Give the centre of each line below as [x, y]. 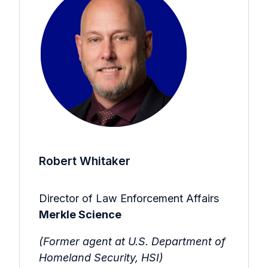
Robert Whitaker [85, 161]
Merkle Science [80, 215]
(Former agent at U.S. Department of [132, 242]
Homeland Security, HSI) [101, 258]
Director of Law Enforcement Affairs [129, 199]
